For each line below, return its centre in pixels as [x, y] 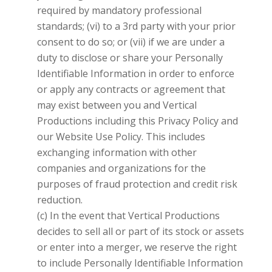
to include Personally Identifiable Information [140, 263]
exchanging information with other [117, 152]
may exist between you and [100, 105]
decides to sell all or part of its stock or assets [140, 231]
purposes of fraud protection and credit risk [137, 184]
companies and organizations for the [121, 168]
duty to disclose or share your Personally [130, 57]
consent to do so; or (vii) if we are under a [131, 42]
